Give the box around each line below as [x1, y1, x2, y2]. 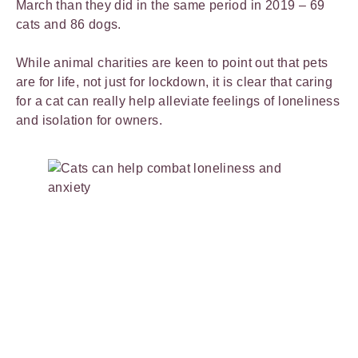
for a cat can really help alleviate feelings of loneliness [16, 94, 340, 108]
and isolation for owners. [16, 113, 162, 127]
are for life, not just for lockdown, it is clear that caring [16, 75, 332, 89]
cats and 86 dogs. [16, 18, 121, 31]
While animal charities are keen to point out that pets [16, 56, 328, 70]
